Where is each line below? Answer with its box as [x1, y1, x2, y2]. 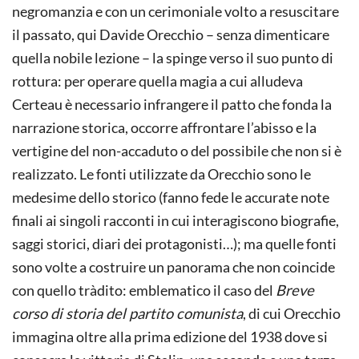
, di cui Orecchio [243, 304, 341, 322]
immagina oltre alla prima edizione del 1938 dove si [12, 327, 328, 345]
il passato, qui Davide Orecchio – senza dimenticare [12, 25, 329, 43]
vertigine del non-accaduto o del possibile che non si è [12, 141, 341, 159]
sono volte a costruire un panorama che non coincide [12, 257, 335, 276]
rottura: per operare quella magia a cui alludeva [12, 71, 303, 90]
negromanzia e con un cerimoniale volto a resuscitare [12, 2, 339, 20]
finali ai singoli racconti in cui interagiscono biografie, [12, 211, 339, 229]
